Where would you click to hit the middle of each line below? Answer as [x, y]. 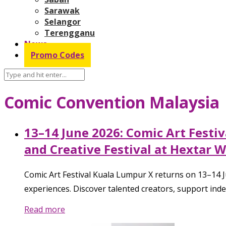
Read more [45, 209]
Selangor [63, 21]
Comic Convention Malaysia [112, 102]
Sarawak [62, 10]
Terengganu [70, 33]
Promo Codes [58, 55]
